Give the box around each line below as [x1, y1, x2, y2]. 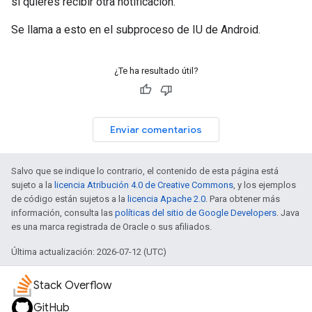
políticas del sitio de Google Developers [115, 208, 276, 219]
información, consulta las [11, 208, 115, 219]
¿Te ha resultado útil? [114, 65, 198, 77]
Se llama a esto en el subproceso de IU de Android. [11, 23, 260, 36]
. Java [276, 208, 299, 219]
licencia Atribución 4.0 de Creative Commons [54, 180, 233, 191]
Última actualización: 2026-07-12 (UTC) [11, 247, 166, 258]
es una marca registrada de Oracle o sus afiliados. [11, 221, 212, 233]
